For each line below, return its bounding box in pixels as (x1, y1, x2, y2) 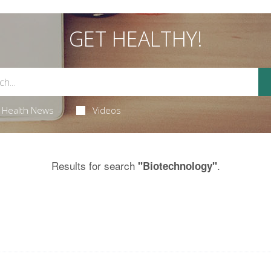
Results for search (51, 158, 138, 173)
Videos (93, 104, 122, 116)
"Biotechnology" (137, 158, 217, 173)
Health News (1, 104, 54, 116)
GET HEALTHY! (68, 25, 203, 53)
